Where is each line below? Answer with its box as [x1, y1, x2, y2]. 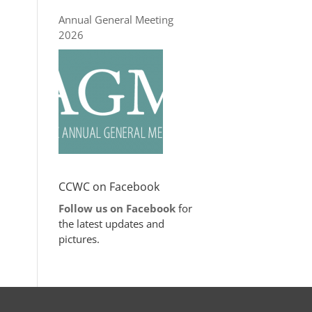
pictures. [58, 232, 100, 246]
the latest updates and [58, 217, 164, 231]
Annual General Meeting [58, 13, 173, 26]
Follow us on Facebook [58, 201, 175, 215]
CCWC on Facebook [58, 179, 159, 194]
